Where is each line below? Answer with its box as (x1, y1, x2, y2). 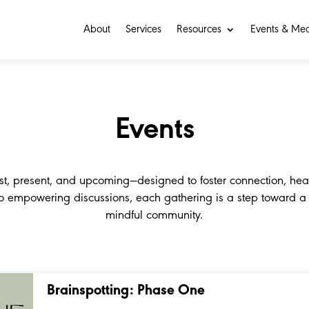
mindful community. (106, 210, 203, 223)
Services (125, 24, 161, 35)
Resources (176, 24, 221, 35)
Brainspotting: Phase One (47, 283, 206, 299)
